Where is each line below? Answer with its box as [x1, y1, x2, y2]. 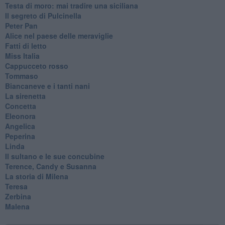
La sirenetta [5, 90, 46, 101]
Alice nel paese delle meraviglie [5, 30, 113, 41]
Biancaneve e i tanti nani [5, 80, 90, 91]
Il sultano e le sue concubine [5, 151, 104, 161]
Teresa [5, 181, 28, 191]
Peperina [5, 131, 35, 141]
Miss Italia [5, 50, 40, 61]
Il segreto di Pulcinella [5, 10, 81, 21]
